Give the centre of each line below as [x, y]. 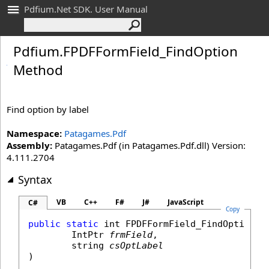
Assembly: [29, 145]
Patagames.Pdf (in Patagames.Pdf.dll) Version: [149, 145]
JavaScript [186, 202]
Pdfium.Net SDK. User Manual [86, 9]
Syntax [35, 180]
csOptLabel [136, 246]
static [82, 224]
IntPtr [88, 235]
